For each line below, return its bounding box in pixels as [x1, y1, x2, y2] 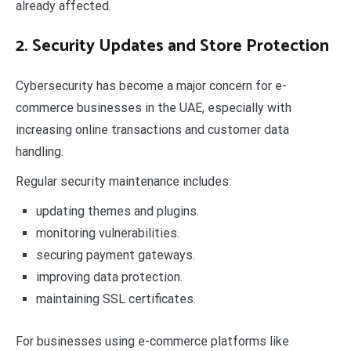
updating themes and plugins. [35, 203, 199, 219]
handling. [16, 143, 63, 159]
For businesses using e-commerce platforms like [16, 333, 289, 349]
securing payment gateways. [35, 247, 195, 262]
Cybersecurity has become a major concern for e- [16, 78, 287, 93]
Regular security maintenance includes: [16, 173, 231, 189]
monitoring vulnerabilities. [35, 225, 179, 241]
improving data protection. [35, 269, 183, 284]
